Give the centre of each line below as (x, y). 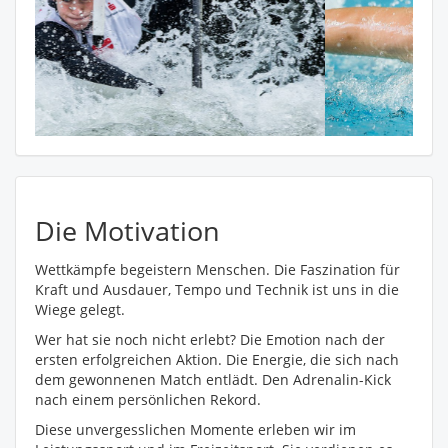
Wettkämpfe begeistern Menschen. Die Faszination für (217, 269)
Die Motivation (127, 230)
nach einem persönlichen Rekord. (148, 399)
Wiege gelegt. (80, 309)
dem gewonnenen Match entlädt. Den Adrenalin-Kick (213, 379)
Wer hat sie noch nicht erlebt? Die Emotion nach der (210, 339)
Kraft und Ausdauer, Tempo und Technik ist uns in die (217, 289)
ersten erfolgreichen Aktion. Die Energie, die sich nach (217, 359)
